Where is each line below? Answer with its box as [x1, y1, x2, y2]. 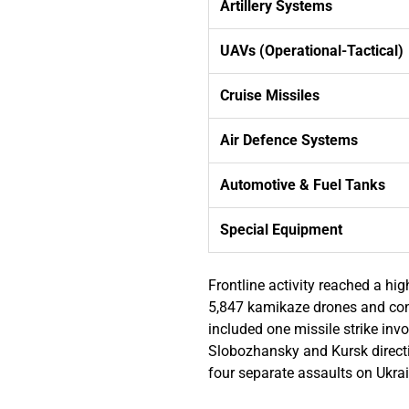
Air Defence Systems [220, 131, 359, 149]
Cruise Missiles [220, 86, 320, 104]
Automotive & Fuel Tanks [220, 175, 386, 194]
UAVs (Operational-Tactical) [220, 41, 404, 59]
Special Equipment [220, 220, 343, 238]
